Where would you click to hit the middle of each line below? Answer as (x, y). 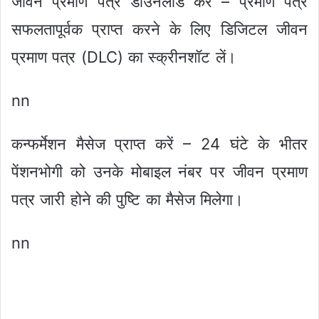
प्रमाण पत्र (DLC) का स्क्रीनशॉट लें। (124, 57)
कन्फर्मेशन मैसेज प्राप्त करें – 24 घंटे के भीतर (159, 144)
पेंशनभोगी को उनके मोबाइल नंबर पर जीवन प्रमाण (159, 172)
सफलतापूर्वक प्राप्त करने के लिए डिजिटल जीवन (159, 30)
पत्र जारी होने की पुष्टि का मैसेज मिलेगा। (128, 200)
